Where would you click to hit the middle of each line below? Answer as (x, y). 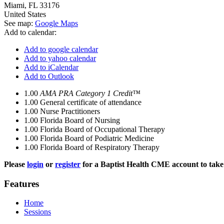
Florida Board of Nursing (80, 120)
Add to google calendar (61, 49)
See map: (19, 23)
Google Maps (56, 23)
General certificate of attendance (91, 102)
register (68, 164)
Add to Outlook (49, 76)
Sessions (37, 212)
